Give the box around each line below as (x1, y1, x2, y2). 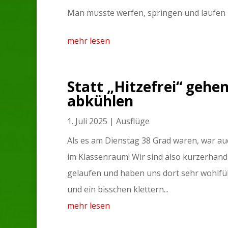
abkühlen (67, 91, 133, 110)
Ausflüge (116, 115, 150, 127)
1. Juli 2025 (67, 115, 107, 127)
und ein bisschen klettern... (67, 183, 168, 195)
